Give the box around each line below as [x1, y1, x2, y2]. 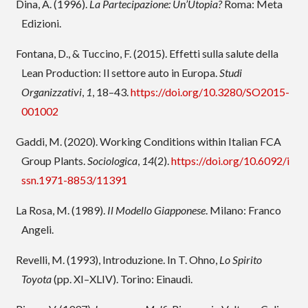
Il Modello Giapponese [107, 203, 206, 217]
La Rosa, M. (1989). [15, 203, 107, 217]
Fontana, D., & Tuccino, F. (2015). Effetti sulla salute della [15, 47, 278, 60]
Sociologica [87, 154, 137, 168]
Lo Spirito [219, 253, 262, 267]
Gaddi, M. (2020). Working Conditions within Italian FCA [15, 135, 281, 148]
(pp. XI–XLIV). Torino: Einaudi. [51, 272, 192, 286]
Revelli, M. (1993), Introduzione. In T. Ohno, [15, 253, 219, 267]
